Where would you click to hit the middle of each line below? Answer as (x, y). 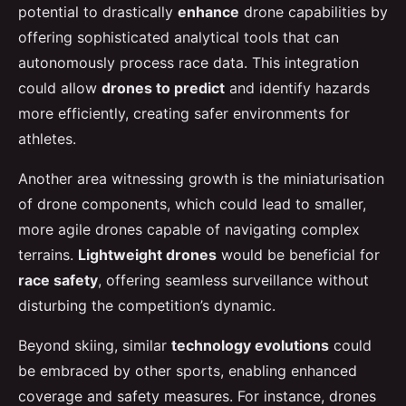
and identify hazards (297, 87)
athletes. (47, 138)
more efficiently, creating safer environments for (184, 113)
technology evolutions (250, 345)
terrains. (48, 254)
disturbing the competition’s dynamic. (147, 305)
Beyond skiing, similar (95, 345)
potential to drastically (98, 11)
